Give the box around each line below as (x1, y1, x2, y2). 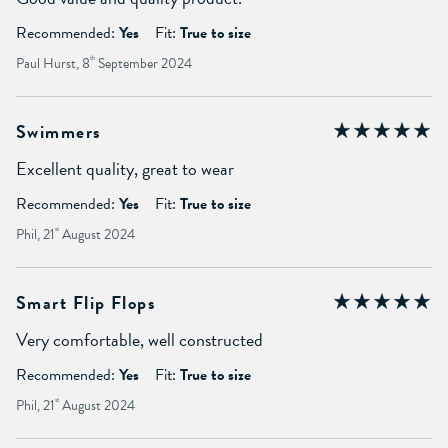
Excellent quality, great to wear (16, 154, 234, 182)
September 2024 (95, 52, 192, 74)
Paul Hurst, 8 (16, 52, 90, 74)
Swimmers (16, 117, 102, 145)
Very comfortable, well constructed (16, 325, 263, 353)
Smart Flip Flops (16, 288, 157, 316)
